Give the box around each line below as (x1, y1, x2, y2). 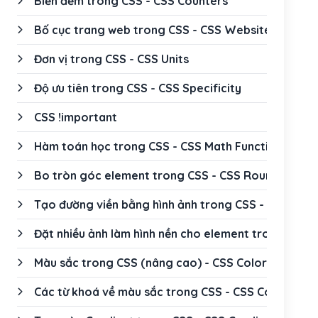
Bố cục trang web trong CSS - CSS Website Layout (34, 23, 313, 37)
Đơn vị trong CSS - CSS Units (34, 52, 189, 66)
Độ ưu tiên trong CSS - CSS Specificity (34, 81, 241, 95)
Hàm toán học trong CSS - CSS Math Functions (34, 139, 288, 153)
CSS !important (34, 110, 117, 124)
